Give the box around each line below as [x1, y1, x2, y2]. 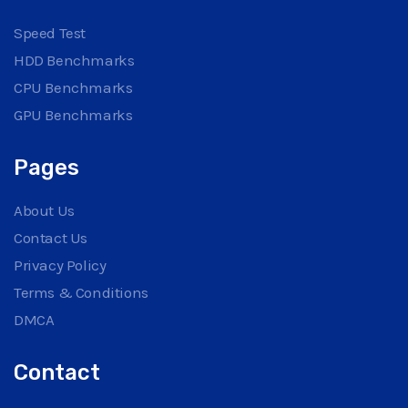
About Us [14, 200, 75, 219]
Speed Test [14, 23, 86, 42]
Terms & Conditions [14, 282, 148, 301]
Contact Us [14, 228, 87, 247]
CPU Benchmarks [14, 77, 133, 97]
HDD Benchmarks [14, 50, 135, 69]
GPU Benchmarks [14, 105, 133, 124]
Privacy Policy [14, 255, 107, 274]
